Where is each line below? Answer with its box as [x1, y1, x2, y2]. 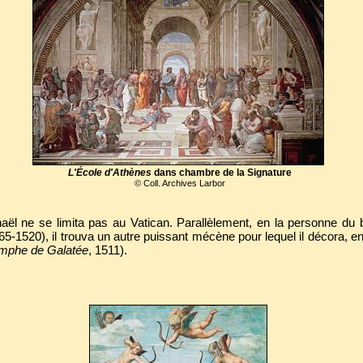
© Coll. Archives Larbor [134, 178, 225, 188]
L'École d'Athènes [67, 167, 152, 178]
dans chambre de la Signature [151, 167, 292, 178]
